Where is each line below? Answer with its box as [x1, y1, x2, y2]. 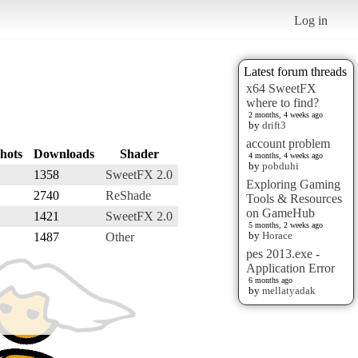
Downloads [34, 146, 94, 161]
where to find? [246, 95, 319, 109]
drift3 [262, 118, 286, 131]
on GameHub [246, 205, 315, 220]
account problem [246, 136, 330, 150]
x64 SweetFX [246, 81, 316, 95]
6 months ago [249, 275, 292, 284]
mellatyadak [262, 284, 316, 296]
